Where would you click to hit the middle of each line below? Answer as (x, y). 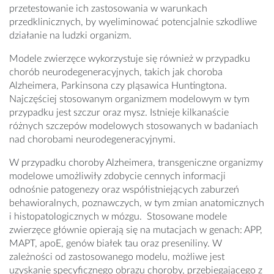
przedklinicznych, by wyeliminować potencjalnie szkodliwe (133, 22)
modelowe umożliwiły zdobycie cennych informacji (117, 176)
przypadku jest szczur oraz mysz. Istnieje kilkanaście (119, 113)
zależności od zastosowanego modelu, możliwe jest (117, 257)
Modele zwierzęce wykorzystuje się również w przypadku (130, 59)
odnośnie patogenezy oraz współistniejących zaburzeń (124, 190)
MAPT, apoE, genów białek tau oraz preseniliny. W (116, 244)
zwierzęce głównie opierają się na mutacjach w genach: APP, (136, 230)
